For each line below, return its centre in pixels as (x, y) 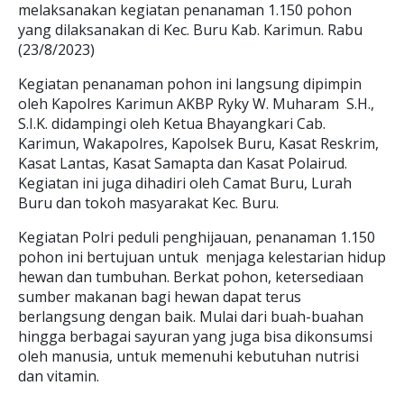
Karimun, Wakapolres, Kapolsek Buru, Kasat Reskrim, (198, 143)
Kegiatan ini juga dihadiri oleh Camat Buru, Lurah (185, 183)
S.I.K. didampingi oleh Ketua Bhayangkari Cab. (172, 124)
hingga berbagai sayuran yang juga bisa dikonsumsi (195, 336)
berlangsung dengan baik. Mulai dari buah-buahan (191, 317)
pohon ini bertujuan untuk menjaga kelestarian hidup (202, 257)
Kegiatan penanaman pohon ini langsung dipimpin (190, 84)
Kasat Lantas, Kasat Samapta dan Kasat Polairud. (183, 163)
